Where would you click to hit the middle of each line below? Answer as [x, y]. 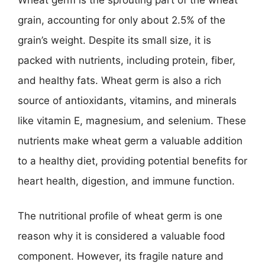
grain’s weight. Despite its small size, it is [114, 40]
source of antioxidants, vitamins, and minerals [127, 100]
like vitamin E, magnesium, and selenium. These [132, 120]
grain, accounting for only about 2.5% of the [122, 20]
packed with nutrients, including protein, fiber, [127, 60]
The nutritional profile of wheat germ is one [120, 216]
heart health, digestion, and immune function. [126, 181]
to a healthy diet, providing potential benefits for [132, 161]
